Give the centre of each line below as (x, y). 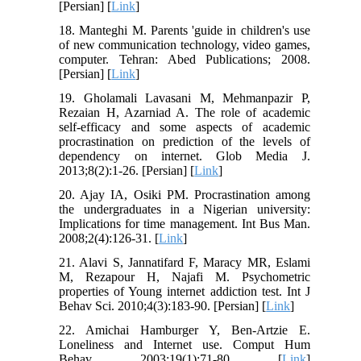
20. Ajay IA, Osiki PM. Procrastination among (185, 195)
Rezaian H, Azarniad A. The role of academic (185, 113)
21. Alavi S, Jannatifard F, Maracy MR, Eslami (185, 263)
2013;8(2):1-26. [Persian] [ (127, 171)
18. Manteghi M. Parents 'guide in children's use (185, 31)
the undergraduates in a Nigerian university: (185, 210)
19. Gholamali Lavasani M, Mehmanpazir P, (185, 98)
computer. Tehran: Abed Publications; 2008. (185, 60)
